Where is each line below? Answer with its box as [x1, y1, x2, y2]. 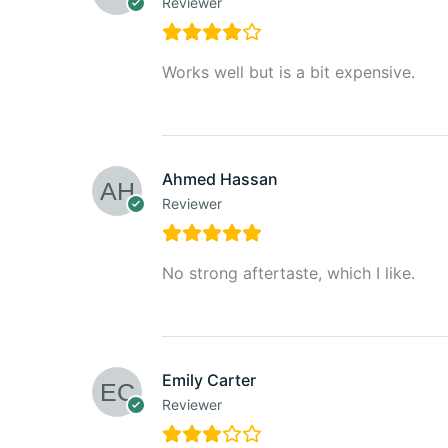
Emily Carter [162, 369, 256, 390]
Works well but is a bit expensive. [162, 61, 415, 82]
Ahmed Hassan [162, 168, 278, 189]
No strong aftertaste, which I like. [162, 262, 415, 283]
